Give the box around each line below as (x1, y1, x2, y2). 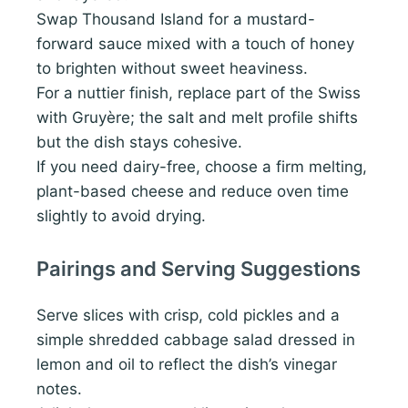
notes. (36, 380, 82, 399)
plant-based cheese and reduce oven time (36, 181, 349, 200)
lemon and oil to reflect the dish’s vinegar (36, 355, 337, 374)
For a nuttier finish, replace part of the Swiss (36, 83, 361, 102)
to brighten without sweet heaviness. (36, 58, 308, 77)
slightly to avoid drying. (36, 206, 206, 225)
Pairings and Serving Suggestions (36, 257, 361, 281)
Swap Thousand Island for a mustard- (36, 9, 315, 28)
